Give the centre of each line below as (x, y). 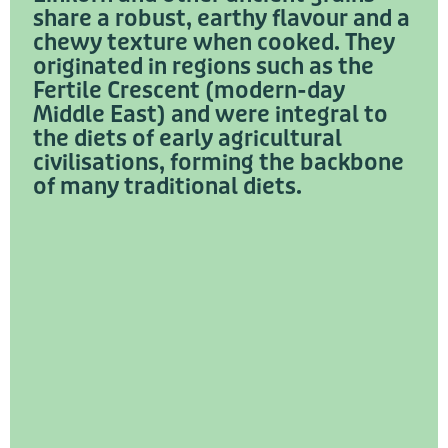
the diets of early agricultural (187, 139)
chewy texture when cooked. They (214, 43)
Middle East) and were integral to (210, 115)
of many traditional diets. (167, 187)
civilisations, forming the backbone (218, 163)
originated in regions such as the (203, 67)
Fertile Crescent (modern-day (189, 91)
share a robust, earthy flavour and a (221, 19)
